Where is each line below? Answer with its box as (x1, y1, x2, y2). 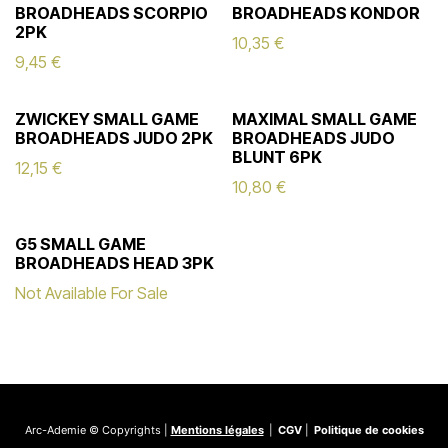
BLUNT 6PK (231, 147, 322, 167)
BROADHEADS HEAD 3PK (15, 253, 214, 273)
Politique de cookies (313, 423, 424, 437)
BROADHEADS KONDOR (231, 3, 420, 23)
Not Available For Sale (15, 283, 168, 303)
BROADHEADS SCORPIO (15, 3, 208, 23)
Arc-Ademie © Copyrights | (24, 423, 171, 437)
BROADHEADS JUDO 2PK (15, 128, 213, 148)
